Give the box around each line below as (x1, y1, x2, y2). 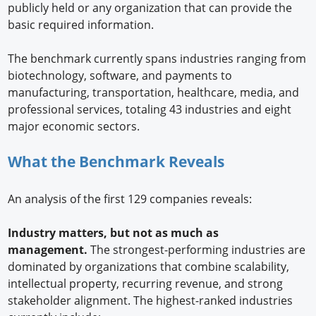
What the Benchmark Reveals (8, 151, 225, 171)
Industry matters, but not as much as (8, 224, 219, 241)
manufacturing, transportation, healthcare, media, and (8, 84, 300, 100)
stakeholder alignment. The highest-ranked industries (8, 292, 293, 308)
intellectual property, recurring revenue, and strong (8, 275, 284, 291)
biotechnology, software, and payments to (8, 67, 233, 83)
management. (8, 241, 91, 257)
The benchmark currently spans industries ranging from (8, 50, 307, 66)
